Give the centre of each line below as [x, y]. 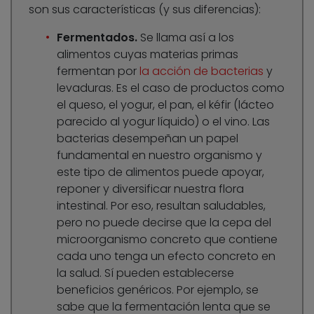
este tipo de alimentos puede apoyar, [161, 172]
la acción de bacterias [202, 71]
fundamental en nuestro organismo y [159, 156]
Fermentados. [98, 38]
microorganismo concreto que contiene [167, 240]
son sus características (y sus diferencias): [145, 10]
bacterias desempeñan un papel [148, 139]
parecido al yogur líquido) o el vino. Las [163, 122]
